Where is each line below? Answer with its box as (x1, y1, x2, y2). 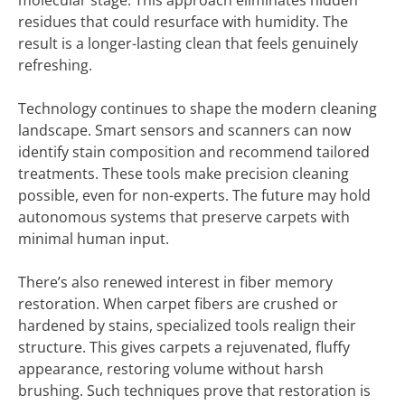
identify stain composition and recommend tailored (18, 142, 370, 162)
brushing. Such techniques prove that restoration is (18, 381, 371, 400)
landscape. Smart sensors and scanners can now (18, 120, 351, 140)
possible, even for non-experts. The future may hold (18, 185, 371, 205)
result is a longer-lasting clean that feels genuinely (18, 33, 358, 53)
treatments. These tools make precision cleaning (18, 164, 349, 184)
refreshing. (18, 55, 92, 75)
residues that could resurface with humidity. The (18, 12, 348, 32)
